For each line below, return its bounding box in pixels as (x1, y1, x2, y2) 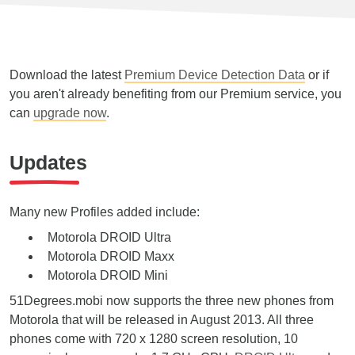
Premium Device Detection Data (124, 68, 305, 82)
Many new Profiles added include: (10, 205, 200, 219)
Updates (10, 151, 87, 174)
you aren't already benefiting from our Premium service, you (10, 87, 342, 101)
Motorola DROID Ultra (48, 231, 171, 244)
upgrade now (33, 106, 106, 120)
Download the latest (10, 68, 124, 82)
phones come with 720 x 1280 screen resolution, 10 (10, 332, 298, 345)
